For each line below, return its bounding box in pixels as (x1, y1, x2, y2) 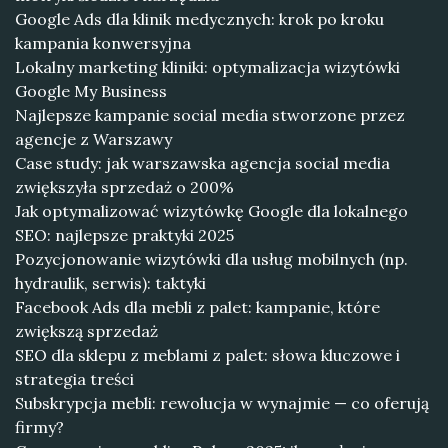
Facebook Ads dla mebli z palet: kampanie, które (15, 297, 380, 317)
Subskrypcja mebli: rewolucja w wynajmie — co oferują (15, 393, 429, 413)
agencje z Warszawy (15, 129, 172, 149)
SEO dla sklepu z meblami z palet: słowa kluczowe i (15, 345, 400, 365)
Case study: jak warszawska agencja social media (15, 153, 390, 173)
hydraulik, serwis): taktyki (15, 273, 206, 293)
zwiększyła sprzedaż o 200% (15, 177, 234, 197)
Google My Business (15, 81, 167, 101)
